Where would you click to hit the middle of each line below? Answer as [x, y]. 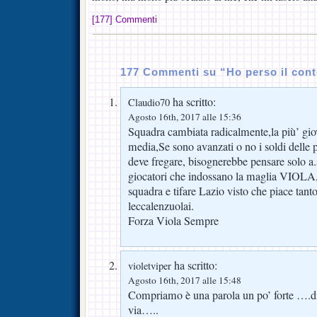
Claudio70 [149, 102]
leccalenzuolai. [161, 206]
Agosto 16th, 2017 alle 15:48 [185, 280]
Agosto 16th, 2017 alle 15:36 [185, 116]
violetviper [150, 265]
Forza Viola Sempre [173, 220]
